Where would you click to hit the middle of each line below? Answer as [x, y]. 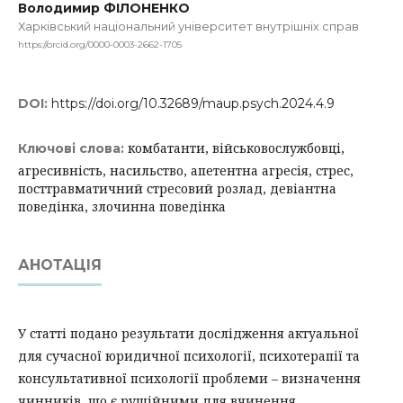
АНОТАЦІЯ [60, 264]
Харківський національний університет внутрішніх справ [188, 26]
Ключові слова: [73, 148]
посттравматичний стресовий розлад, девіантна [177, 188]
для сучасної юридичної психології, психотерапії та [189, 355]
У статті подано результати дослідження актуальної [188, 333]
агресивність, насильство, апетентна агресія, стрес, [186, 170]
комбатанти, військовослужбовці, [236, 148]
